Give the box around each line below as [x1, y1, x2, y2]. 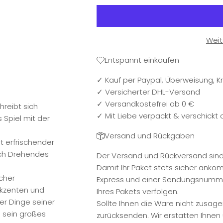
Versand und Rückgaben [104, 130, 195, 141]
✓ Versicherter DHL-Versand [96, 86, 200, 97]
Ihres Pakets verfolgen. [96, 186, 179, 197]
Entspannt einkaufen [104, 54, 179, 65]
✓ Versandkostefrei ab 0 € [96, 98, 194, 109]
